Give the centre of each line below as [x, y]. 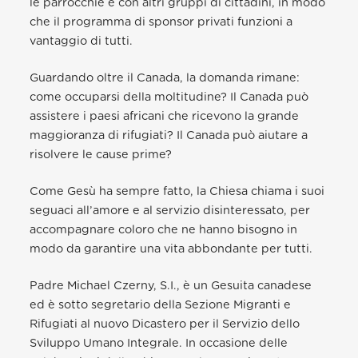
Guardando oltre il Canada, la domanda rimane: [165, 78]
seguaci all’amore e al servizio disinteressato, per [170, 210]
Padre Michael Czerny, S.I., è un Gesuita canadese [171, 285]
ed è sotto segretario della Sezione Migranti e [161, 304]
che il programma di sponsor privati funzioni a [161, 22]
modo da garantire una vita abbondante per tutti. [171, 249]
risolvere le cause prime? [101, 154]
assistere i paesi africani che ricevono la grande [165, 116]
